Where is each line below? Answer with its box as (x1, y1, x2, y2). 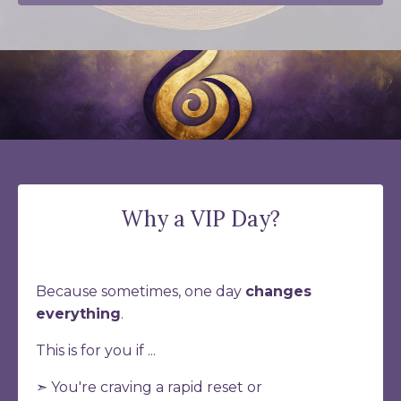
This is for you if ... (36, 342, 156, 360)
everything (36, 305, 121, 323)
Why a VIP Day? (121, 205, 280, 234)
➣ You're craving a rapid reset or (36, 379, 262, 397)
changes (245, 283, 311, 301)
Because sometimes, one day (36, 283, 245, 301)
